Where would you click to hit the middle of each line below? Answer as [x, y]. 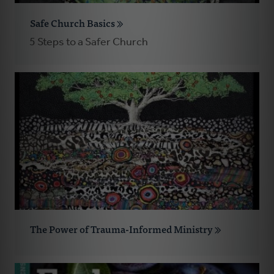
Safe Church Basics [73, 22]
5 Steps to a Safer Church [89, 42]
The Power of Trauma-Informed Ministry [122, 228]
